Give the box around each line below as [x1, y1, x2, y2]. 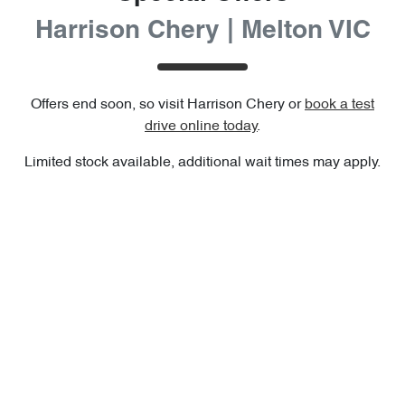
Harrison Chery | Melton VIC [34, 20, 371, 43]
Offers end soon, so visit [31, 98, 184, 112]
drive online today [145, 119, 258, 134]
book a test [305, 98, 374, 112]
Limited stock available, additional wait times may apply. [24, 155, 381, 170]
